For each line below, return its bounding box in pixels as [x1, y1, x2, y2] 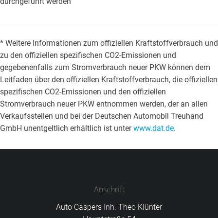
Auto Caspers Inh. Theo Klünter [56, 202, 162, 212]
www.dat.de [133, 124, 174, 133]
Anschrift [93, 184, 125, 195]
